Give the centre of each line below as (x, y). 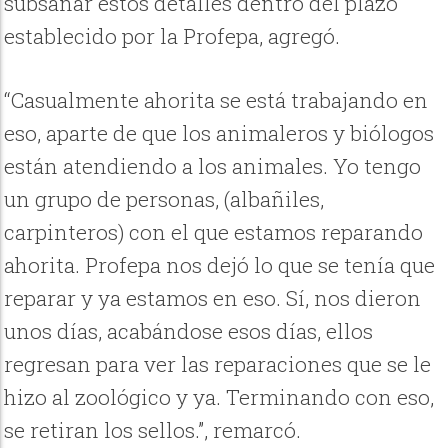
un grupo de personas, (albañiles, (164, 199)
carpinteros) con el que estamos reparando (214, 232)
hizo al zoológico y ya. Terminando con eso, (219, 397)
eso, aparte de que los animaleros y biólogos (219, 133)
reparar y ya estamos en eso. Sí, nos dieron (213, 298)
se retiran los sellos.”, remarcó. (153, 430)
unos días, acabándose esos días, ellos (189, 331)
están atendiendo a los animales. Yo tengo (213, 166)
